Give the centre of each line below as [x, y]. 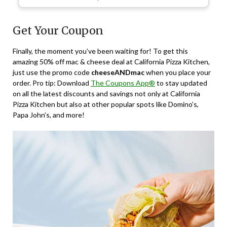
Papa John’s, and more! [49, 115]
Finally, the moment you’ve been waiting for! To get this [100, 51]
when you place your [178, 72]
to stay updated [181, 83]
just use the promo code [52, 72]
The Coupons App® [123, 83]
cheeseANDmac [118, 72]
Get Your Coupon [58, 30]
